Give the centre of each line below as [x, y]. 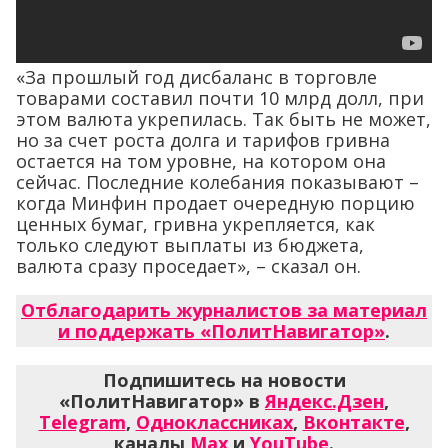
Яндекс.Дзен [324, 401]
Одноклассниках [214, 422]
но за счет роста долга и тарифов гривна [203, 140]
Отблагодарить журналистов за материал [224, 310]
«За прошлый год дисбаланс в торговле [196, 77]
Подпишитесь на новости [224, 380]
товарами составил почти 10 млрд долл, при [220, 98]
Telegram [82, 422]
